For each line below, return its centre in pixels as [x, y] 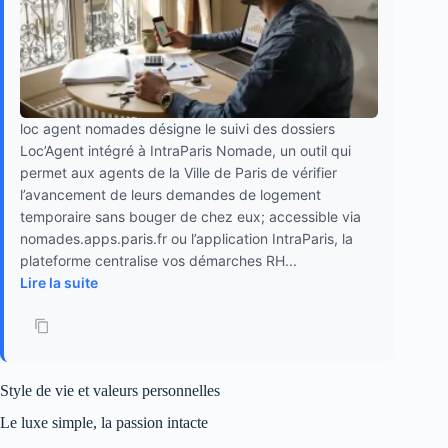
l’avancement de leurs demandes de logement [170, 194]
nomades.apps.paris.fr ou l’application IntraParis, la [186, 238]
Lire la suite [59, 282]
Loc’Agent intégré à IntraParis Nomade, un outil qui [185, 150]
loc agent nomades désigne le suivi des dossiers [177, 128]
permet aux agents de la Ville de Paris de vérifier [178, 172]
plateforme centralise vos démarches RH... [158, 260]
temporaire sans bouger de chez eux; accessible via [190, 216]
